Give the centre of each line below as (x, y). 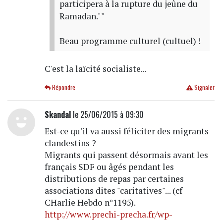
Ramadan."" (82, 16)
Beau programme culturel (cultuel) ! (130, 41)
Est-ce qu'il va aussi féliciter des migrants (126, 131)
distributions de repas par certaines (114, 178)
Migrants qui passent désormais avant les (126, 155)
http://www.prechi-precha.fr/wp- (108, 214)
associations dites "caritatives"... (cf (113, 190)
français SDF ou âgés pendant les (109, 166)
